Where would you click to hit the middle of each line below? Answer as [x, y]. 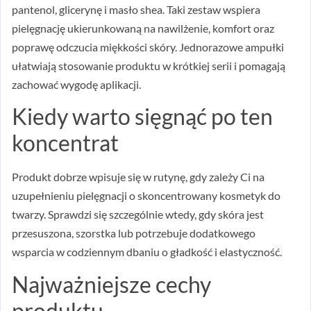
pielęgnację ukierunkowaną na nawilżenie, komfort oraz [143, 28]
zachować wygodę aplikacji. [76, 84]
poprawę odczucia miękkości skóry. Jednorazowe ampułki [148, 47]
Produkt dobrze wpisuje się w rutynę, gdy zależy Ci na [138, 177]
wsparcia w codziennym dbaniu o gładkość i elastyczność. [147, 252]
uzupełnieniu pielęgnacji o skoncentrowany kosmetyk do [146, 196]
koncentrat [65, 143]
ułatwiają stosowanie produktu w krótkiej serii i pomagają [149, 65]
